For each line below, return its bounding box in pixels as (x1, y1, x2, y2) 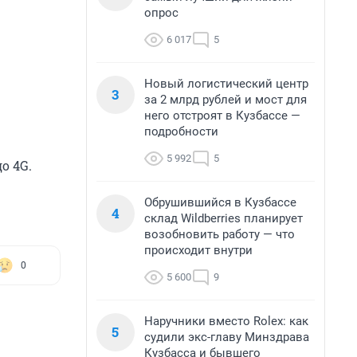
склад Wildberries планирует (144, 211, 303, 226)
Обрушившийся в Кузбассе (144, 195, 296, 210)
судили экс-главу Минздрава (144, 330, 309, 344)
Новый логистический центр (144, 76, 308, 91)
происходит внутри (144, 243, 253, 257)
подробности (144, 124, 218, 139)
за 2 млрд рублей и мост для (144, 92, 307, 107)
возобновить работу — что (144, 227, 295, 241)
